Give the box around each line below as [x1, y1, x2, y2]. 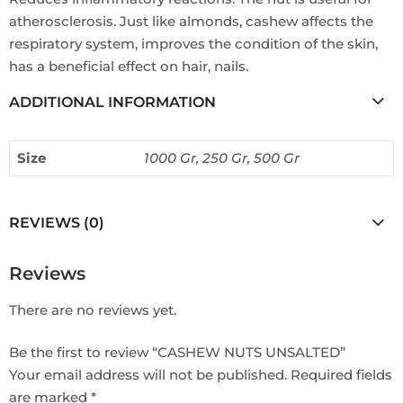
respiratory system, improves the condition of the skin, [9, 34, 378, 52]
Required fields [291, 366, 392, 384]
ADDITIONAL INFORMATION [9, 93, 216, 111]
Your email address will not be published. [9, 366, 287, 384]
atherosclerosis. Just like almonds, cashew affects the [9, 12, 373, 30]
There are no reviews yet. [9, 300, 176, 318]
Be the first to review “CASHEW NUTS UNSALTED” [9, 344, 345, 362]
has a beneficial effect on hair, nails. [9, 57, 248, 75]
